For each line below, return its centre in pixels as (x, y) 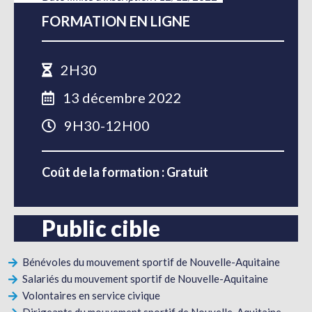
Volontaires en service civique (91, 296)
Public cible (101, 228)
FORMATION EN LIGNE (116, 21)
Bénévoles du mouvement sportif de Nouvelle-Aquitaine (151, 262)
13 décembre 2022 (121, 98)
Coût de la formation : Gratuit (125, 172)
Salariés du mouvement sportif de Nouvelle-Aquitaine (145, 279)
